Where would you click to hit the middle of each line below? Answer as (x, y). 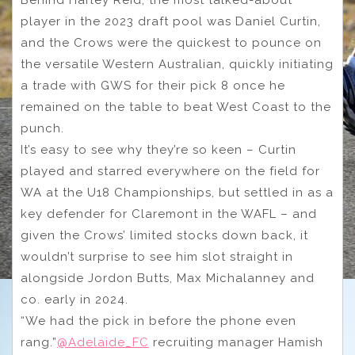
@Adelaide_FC (103, 343)
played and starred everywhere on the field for (170, 172)
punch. (42, 129)
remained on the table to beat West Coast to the (176, 107)
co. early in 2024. (74, 300)
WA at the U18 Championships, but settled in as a (177, 193)
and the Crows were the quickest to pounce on (171, 43)
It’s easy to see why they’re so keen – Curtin (158, 150)
